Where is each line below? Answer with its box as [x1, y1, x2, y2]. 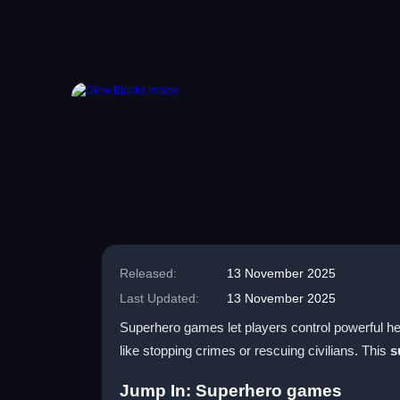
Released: [120, 266, 177, 280]
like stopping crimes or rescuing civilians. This [120, 343, 390, 358]
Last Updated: [120, 291, 199, 305]
